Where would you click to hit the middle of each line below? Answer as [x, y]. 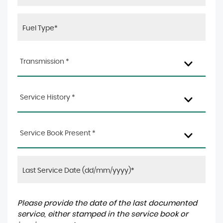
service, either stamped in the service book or [103, 214]
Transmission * [45, 62]
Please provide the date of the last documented [107, 203]
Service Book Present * [58, 133]
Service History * [48, 98]
